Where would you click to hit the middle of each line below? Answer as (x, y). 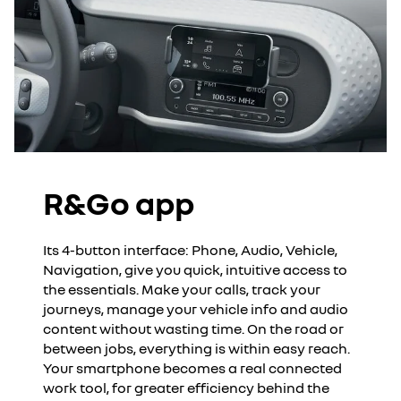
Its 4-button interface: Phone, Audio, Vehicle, (190, 250)
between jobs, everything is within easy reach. (196, 348)
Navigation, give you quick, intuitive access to (195, 269)
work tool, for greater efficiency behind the (186, 388)
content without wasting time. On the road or (193, 328)
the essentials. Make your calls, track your (182, 289)
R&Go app (119, 203)
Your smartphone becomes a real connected (192, 368)
